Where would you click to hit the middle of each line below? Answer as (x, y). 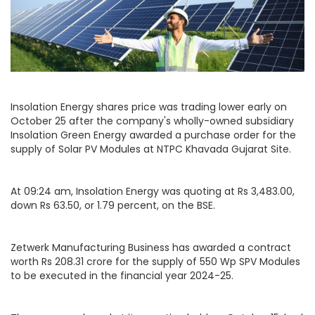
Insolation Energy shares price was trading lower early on (149, 107)
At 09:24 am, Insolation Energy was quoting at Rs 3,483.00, (153, 191)
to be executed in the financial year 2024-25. (122, 275)
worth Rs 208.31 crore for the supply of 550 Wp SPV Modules (155, 261)
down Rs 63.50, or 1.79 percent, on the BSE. (113, 205)
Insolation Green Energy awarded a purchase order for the (153, 135)
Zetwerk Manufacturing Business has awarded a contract (151, 247)
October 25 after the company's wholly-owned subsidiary (152, 121)
